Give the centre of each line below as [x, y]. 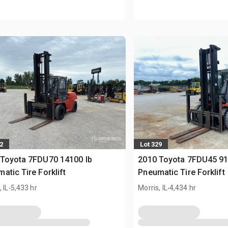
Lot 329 [151, 144]
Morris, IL [153, 188]
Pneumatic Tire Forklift [181, 173]
